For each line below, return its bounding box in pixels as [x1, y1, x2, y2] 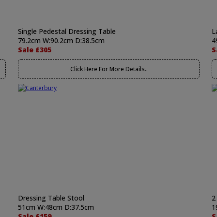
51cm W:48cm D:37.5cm [18, 202, 94, 212]
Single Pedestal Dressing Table [18, 27, 116, 36]
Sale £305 [18, 45, 51, 54]
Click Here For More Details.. [70, 65, 148, 73]
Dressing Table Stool [18, 193, 84, 202]
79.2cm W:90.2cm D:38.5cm [18, 36, 105, 45]
